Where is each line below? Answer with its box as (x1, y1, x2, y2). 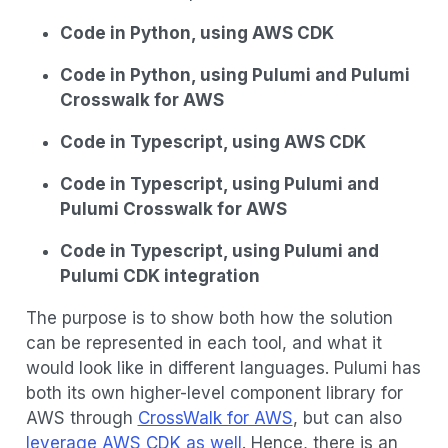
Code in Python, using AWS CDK (59, 23, 334, 44)
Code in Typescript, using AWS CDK (59, 132, 366, 153)
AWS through (25, 408, 138, 429)
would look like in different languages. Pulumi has (25, 358, 421, 379)
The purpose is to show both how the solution (25, 308, 393, 329)
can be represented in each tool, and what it (25, 333, 382, 354)
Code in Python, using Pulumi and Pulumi (59, 65, 410, 86)
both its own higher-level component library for (25, 383, 403, 404)
